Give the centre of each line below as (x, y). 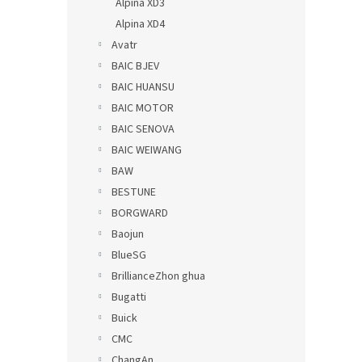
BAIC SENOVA (143, 129)
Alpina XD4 (140, 24)
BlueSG (129, 255)
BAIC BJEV (135, 66)
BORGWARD (140, 213)
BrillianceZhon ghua (158, 276)
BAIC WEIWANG (147, 150)
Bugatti (129, 297)
